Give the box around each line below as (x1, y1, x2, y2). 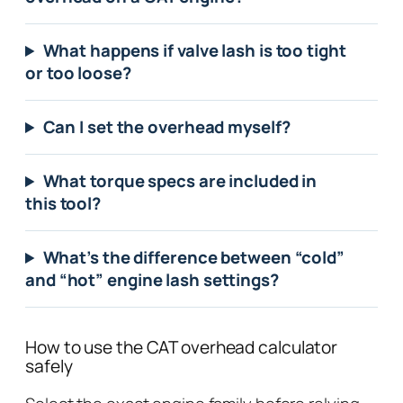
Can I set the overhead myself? (42, 115, 291, 139)
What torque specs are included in (42, 169, 318, 193)
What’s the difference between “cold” (42, 246, 345, 270)
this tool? (25, 192, 102, 216)
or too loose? (25, 61, 131, 85)
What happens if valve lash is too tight (42, 39, 346, 63)
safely (25, 354, 73, 379)
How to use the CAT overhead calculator (25, 336, 338, 360)
